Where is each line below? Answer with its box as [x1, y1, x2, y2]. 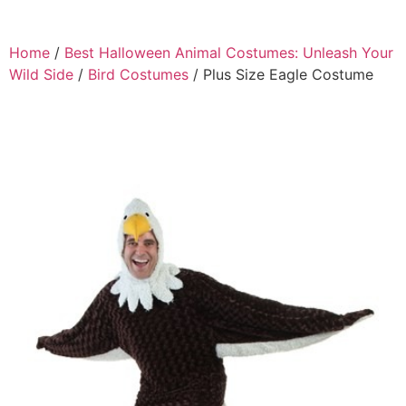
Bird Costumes [88, 65, 188, 84]
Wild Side [9, 65, 73, 84]
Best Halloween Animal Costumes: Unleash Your [64, 43, 393, 63]
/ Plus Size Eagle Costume [188, 65, 373, 84]
